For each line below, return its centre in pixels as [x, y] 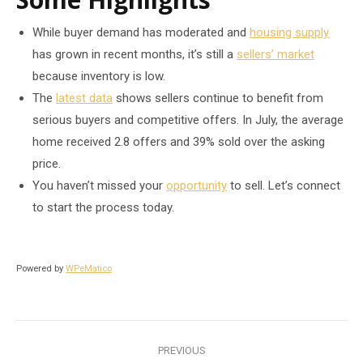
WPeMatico [89, 269]
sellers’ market [275, 55]
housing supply [289, 33]
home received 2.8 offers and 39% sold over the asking [179, 142]
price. [47, 164]
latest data [84, 98]
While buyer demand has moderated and [141, 33]
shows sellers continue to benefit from [218, 98]
